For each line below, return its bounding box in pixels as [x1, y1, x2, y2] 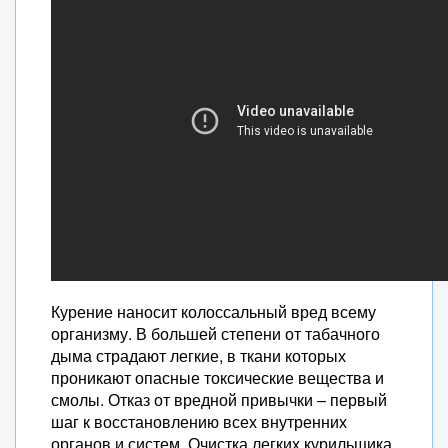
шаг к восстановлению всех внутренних [51, 410, 347, 433]
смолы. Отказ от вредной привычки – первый [51, 388, 387, 411]
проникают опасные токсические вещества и [51, 366, 384, 389]
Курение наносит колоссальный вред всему [51, 300, 376, 323]
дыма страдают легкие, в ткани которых [51, 344, 346, 367]
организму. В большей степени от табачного [51, 322, 380, 345]
